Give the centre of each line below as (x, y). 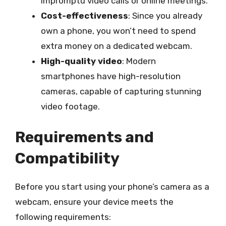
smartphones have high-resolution (111, 76)
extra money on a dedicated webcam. (117, 46)
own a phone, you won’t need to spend (118, 31)
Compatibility (67, 158)
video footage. (70, 106)
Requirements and (84, 137)
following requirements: (63, 217)
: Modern (139, 61)
